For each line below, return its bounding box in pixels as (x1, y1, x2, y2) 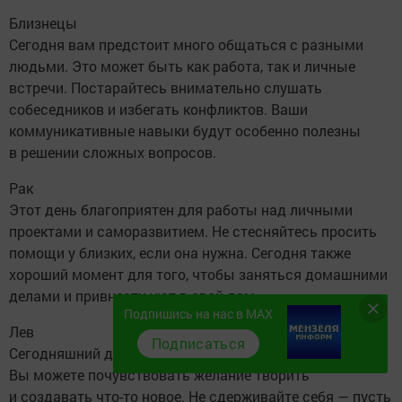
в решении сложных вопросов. (9, 142, 216, 162)
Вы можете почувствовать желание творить (9, 364, 310, 384)
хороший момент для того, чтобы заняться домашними (9, 264, 388, 284)
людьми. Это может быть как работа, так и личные (9, 56, 355, 75)
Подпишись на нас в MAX (124, 305, 273, 322)
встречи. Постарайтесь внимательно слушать (9, 77, 322, 97)
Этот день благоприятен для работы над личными (9, 199, 353, 219)
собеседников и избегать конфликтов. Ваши (9, 99, 308, 118)
